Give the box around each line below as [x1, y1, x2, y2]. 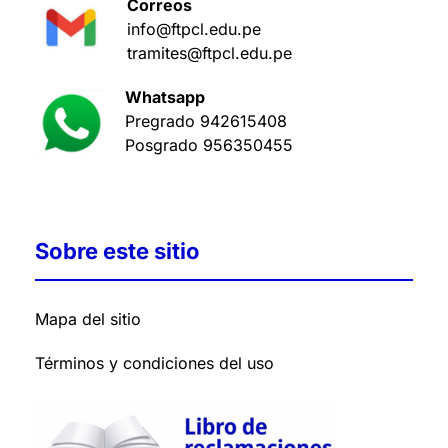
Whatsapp [125, 87, 205, 108]
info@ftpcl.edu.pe [127, 19, 261, 40]
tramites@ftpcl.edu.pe [127, 43, 292, 64]
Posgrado [125, 135, 203, 156]
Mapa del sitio [35, 308, 141, 329]
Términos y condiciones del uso [35, 352, 274, 373]
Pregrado [125, 111, 200, 132]
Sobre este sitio [35, 237, 200, 264]
